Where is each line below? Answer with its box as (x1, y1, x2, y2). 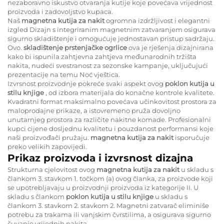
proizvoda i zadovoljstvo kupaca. (7, 7, 113, 15)
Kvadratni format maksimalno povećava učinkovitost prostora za (7, 97, 216, 105)
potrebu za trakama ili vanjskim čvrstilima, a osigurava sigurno (7, 210, 211, 218)
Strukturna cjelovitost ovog (7, 165, 96, 173)
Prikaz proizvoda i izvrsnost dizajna (7, 151, 193, 164)
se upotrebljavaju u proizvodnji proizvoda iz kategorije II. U (7, 183, 198, 191)
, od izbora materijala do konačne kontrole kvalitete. (45, 88, 214, 96)
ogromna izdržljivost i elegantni (106, 16, 210, 24)
